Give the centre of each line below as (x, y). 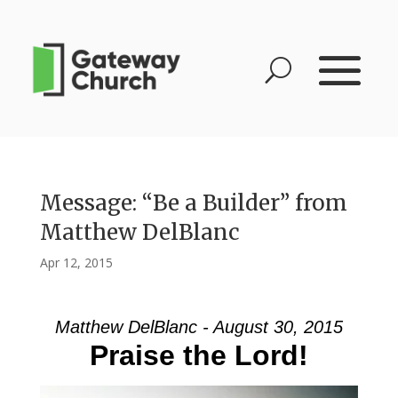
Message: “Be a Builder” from (193, 203)
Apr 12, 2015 (76, 263)
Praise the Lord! (199, 355)
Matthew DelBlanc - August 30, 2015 (199, 327)
